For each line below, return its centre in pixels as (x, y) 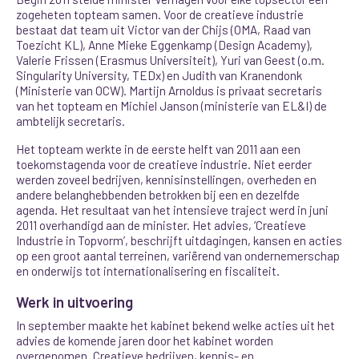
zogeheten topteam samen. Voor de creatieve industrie (160, 15)
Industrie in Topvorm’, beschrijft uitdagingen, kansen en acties (179, 240)
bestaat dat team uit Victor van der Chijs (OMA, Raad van (164, 30)
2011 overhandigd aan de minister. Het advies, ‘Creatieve (161, 225)
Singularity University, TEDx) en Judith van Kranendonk (159, 76)
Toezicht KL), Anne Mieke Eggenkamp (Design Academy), (165, 45)
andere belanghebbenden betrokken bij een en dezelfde (158, 194)
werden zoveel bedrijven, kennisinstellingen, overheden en (167, 179)
